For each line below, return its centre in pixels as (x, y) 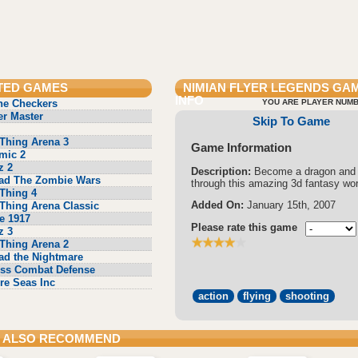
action (213, 296)
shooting (307, 296)
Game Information (241, 147)
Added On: (217, 205)
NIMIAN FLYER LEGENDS (256, 88)
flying (257, 296)
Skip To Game (291, 121)
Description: (223, 171)
